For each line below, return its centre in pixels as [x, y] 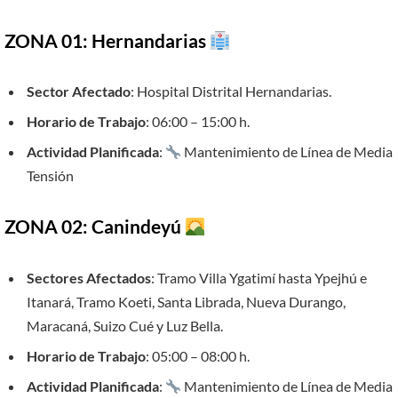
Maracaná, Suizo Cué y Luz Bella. [125, 325]
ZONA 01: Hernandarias [107, 40]
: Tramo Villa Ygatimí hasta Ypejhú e [259, 277]
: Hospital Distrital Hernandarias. [231, 92]
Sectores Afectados [89, 277]
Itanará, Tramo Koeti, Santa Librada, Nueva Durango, [186, 301]
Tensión [50, 176]
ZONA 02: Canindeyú [95, 227]
